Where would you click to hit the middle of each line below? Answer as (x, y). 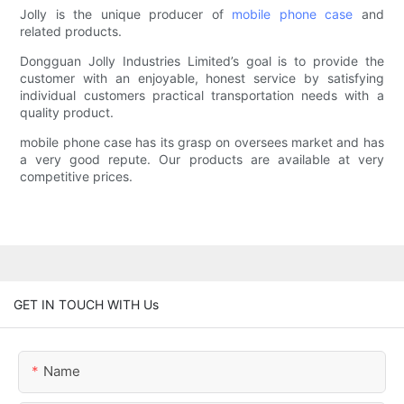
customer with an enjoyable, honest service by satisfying (202, 78)
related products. (71, 32)
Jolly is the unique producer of (126, 14)
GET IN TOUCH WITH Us (86, 304)
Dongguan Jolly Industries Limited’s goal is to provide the (202, 61)
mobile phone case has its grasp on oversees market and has (202, 142)
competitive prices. (77, 177)
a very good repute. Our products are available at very (202, 160)
